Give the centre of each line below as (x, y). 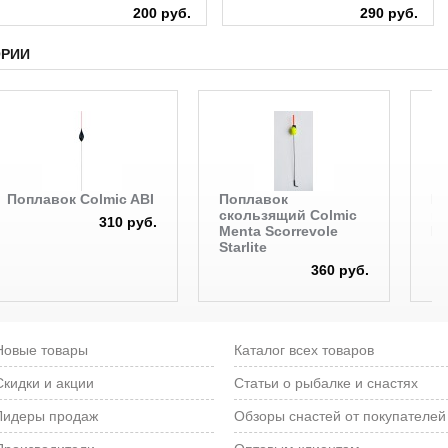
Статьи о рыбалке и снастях (326, 382)
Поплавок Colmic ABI (81, 198)
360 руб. (340, 269)
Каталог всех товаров (304, 349)
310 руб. (128, 221)
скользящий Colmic (288, 214)
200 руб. (162, 12)
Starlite (243, 246)
